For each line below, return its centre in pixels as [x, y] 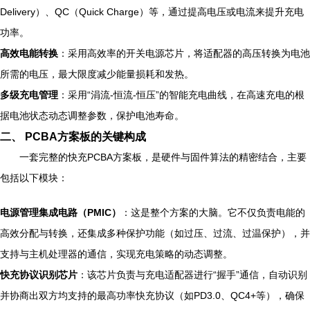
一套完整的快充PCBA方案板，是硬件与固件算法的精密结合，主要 [163, 157]
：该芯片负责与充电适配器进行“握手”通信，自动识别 [192, 275]
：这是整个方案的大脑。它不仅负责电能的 [213, 212]
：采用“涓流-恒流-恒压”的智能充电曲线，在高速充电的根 [181, 95]
